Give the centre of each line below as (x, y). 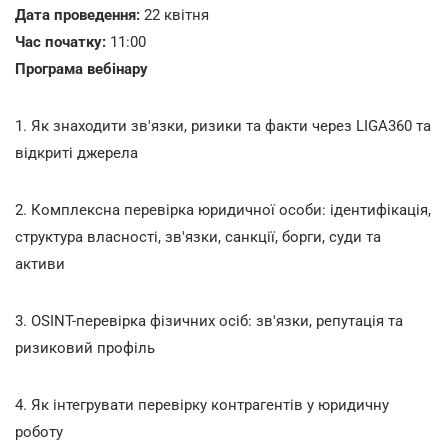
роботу (39, 431)
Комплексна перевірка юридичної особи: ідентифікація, (229, 209)
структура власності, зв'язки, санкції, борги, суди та (198, 236)
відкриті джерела (76, 152)
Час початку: (62, 41)
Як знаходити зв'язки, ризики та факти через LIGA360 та (229, 125)
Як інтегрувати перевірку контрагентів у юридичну (208, 404)
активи (40, 263)
